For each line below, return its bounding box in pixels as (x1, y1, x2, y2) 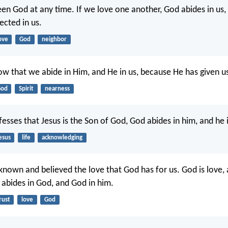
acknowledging (41, 134, 82, 141)
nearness (44, 85, 70, 92)
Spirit (18, 85, 34, 92)
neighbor (41, 36, 67, 43)
